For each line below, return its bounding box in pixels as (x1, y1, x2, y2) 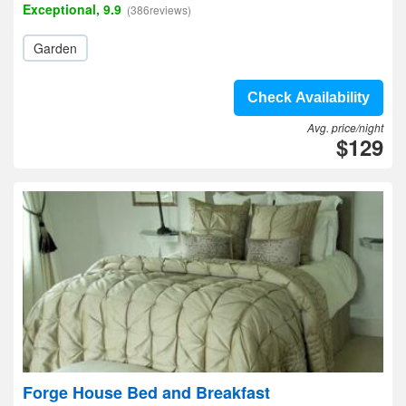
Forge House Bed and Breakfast (23, 381, 270, 404)
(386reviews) (127, 2, 191, 17)
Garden (34, 39, 77, 57)
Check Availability (247, 90, 370, 105)
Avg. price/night (307, 120, 383, 135)
